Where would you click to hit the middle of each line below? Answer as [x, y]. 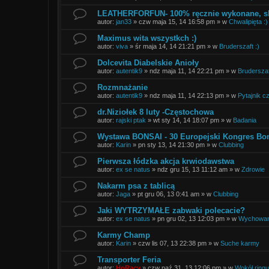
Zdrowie [253, 169]
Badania [245, 120]
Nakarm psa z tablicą [136, 186]
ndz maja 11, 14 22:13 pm [187, 95]
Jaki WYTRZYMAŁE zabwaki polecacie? [171, 210]
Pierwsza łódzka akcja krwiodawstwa [166, 161]
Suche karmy [240, 243]
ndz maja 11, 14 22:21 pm [187, 71]
